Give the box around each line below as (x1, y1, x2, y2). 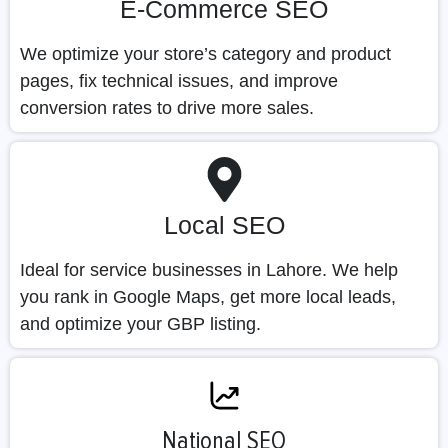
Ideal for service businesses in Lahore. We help (20, 260, 398, 281)
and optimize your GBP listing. (20, 314, 261, 335)
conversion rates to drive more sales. (20, 98, 314, 119)
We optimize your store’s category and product (20, 44, 391, 65)
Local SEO (163, 211, 285, 240)
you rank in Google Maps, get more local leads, (20, 287, 396, 308)
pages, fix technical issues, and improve (20, 71, 338, 92)
